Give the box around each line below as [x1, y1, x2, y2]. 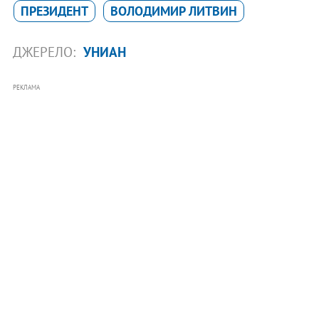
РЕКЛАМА [12, 83, 40, 91]
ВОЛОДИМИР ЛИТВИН [110, 2, 237, 19]
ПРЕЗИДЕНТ [20, 2, 88, 19]
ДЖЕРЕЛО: [12, 43, 79, 61]
